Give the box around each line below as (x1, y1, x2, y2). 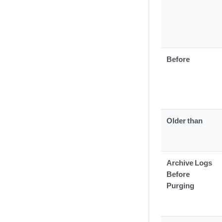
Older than (166, 116, 203, 125)
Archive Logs (166, 158, 213, 167)
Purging (166, 181, 195, 190)
